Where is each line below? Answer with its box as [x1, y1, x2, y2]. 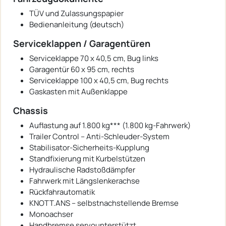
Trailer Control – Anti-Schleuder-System [29, 131, 169, 142]
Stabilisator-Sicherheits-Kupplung [29, 142, 149, 153]
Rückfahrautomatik [29, 186, 95, 197]
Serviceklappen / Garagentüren [13, 37, 150, 49]
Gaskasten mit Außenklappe [29, 86, 128, 97]
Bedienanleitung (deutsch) [29, 19, 124, 30]
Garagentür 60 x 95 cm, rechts [29, 64, 134, 75]
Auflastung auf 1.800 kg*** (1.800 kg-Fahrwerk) [29, 120, 191, 131]
